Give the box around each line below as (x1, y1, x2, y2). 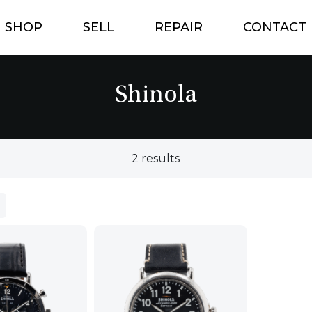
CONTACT (242, 19, 306, 35)
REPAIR (154, 19, 203, 35)
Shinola (115, 84, 197, 109)
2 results (132, 151, 180, 165)
